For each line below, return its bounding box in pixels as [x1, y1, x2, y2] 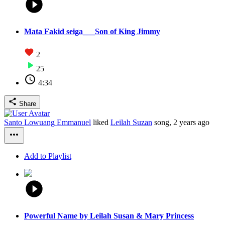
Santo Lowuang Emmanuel [4, 118, 91, 127]
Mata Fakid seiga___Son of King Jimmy [24, 27, 160, 36]
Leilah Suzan [110, 118, 152, 127]
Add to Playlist [24, 151, 71, 160]
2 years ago [173, 118, 209, 127]
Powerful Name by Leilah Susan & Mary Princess [24, 211, 194, 220]
